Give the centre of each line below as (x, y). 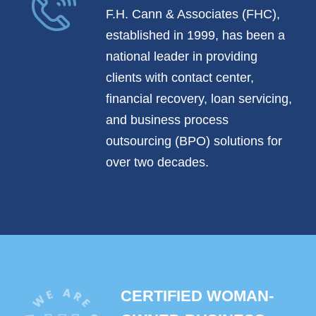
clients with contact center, (180, 78)
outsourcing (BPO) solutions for (194, 141)
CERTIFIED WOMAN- (197, 296)
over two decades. (157, 163)
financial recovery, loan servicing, (199, 99)
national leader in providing (182, 57)
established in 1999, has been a (195, 36)
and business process (167, 120)
